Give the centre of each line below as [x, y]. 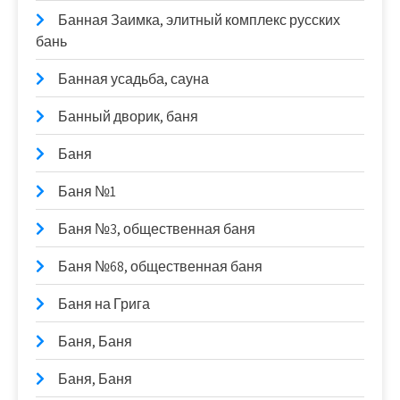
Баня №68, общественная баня [160, 266]
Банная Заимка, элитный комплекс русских [199, 20]
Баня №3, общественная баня [157, 229]
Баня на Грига [104, 304]
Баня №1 [87, 191]
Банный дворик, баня [128, 116]
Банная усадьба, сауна [133, 79]
